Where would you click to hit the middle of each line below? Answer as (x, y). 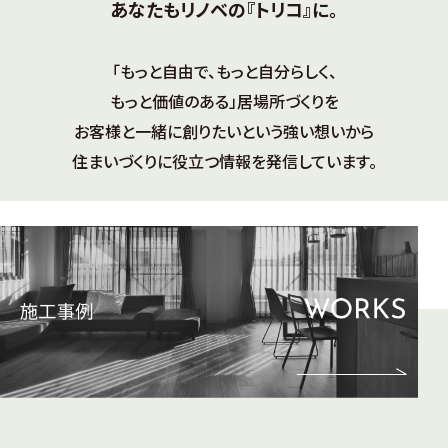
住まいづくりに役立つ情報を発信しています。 (224, 161)
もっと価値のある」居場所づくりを (224, 101)
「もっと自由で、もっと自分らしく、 (224, 71)
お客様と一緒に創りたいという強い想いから (224, 131)
